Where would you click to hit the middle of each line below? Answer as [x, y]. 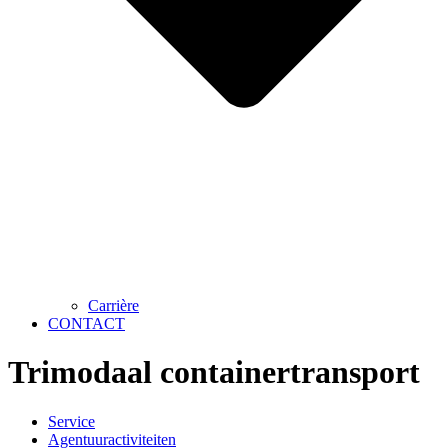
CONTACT [86, 323]
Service [71, 421]
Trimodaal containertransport [214, 372]
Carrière [113, 305]
